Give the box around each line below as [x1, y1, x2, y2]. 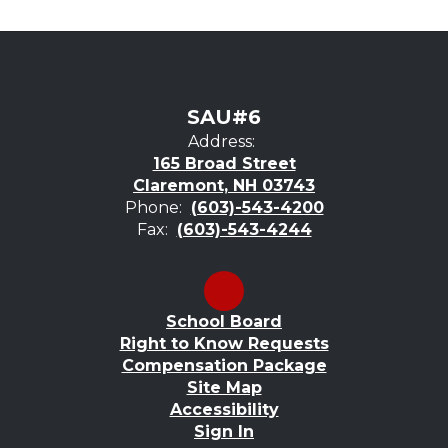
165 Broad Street [152, 153, 296, 173]
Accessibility [169, 399, 279, 419]
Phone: [124, 197, 182, 217]
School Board [166, 311, 282, 331]
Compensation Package [121, 355, 327, 375]
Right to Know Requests [119, 333, 329, 353]
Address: [188, 131, 255, 151]
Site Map [186, 377, 262, 397]
